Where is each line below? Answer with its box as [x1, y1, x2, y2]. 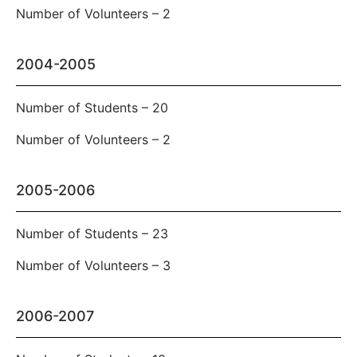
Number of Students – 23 [16, 226, 168, 242]
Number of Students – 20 [16, 100, 168, 116]
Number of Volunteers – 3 [16, 257, 171, 274]
